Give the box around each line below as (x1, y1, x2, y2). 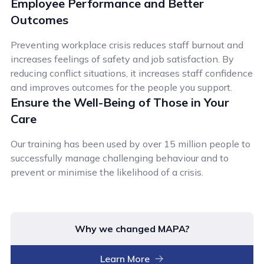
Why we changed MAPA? (74, 222, 190, 235)
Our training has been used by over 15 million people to (11, 137, 250, 150)
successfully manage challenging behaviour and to (11, 151, 229, 164)
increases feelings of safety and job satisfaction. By (11, 52, 234, 65)
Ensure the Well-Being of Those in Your (11, 94, 229, 110)
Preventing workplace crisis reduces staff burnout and (11, 38, 243, 51)
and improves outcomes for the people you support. (11, 81, 232, 93)
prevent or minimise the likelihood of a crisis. (11, 166, 203, 178)
